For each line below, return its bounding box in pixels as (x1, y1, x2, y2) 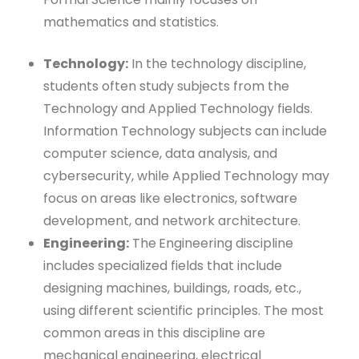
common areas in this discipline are (43, 323, 265, 342)
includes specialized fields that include (43, 256, 282, 275)
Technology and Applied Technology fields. (43, 99, 313, 118)
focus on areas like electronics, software (43, 188, 297, 208)
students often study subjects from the (43, 76, 289, 95)
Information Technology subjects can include (43, 121, 327, 140)
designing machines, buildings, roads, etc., (43, 278, 301, 297)
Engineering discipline (159, 233, 293, 252)
